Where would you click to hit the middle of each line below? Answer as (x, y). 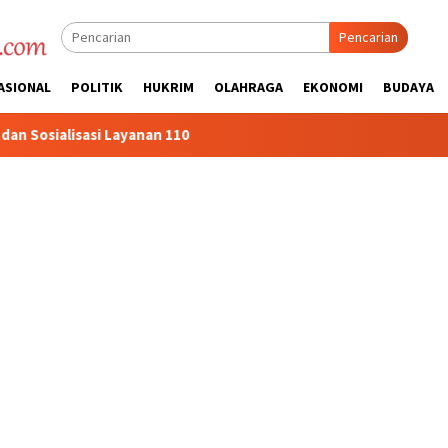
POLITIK (97, 87)
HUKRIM (168, 87)
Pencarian (368, 37)
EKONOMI (333, 87)
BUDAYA (408, 87)
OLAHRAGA (248, 87)
